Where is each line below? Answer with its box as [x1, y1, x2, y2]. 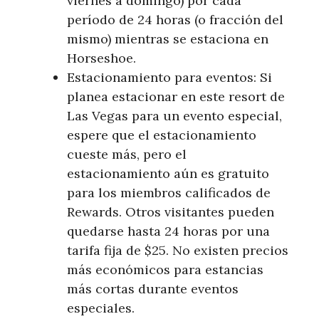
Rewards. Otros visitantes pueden [67, 204, 274, 221]
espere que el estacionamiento [67, 127, 256, 144]
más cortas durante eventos [67, 281, 239, 298]
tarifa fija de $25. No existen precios [67, 242, 288, 259]
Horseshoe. [67, 50, 136, 67]
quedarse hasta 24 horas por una [67, 223, 270, 240]
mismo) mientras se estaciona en [67, 31, 268, 48]
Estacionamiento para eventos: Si [67, 69, 272, 86]
